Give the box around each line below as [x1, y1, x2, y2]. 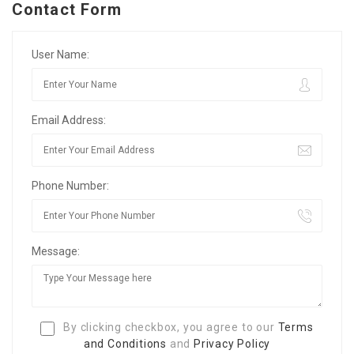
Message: [32, 245, 80, 258]
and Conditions [83, 337, 167, 350]
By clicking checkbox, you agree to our [60, 321, 278, 334]
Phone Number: [32, 179, 109, 193]
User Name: [32, 48, 89, 62]
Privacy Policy [194, 337, 271, 350]
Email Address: [32, 114, 106, 127]
